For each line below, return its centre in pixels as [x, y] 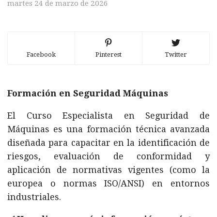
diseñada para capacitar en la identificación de [108, 143]
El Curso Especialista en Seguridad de [108, 116]
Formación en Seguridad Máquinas [88, 93]
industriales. [34, 197]
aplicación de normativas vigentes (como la [108, 170]
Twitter [176, 54]
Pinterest [108, 54]
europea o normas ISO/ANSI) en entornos [108, 183]
